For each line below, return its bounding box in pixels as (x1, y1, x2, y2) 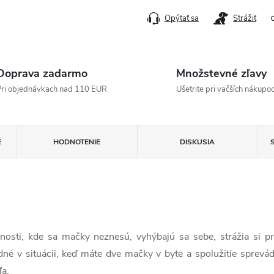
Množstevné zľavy (176, 65, 267, 81)
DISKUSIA (179, 136, 215, 147)
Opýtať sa (165, 12, 199, 24)
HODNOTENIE (53, 136, 101, 147)
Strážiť (233, 12, 256, 24)
